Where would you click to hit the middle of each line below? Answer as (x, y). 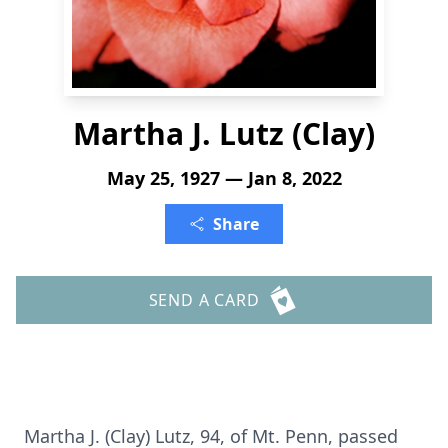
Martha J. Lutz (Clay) (224, 133)
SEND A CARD (204, 300)
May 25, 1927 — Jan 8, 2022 (224, 178)
